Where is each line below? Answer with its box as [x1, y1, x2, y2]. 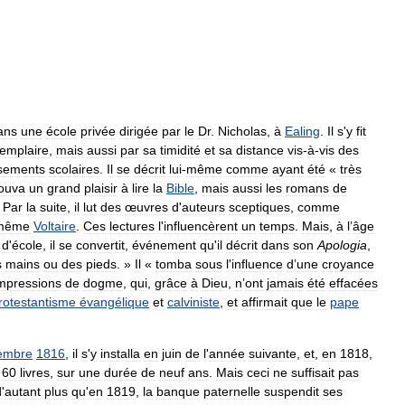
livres [20, 364, 50, 380]
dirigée [119, 123, 158, 138]
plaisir [84, 180, 118, 195]
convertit [76, 237, 125, 252]
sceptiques [229, 199, 290, 214]
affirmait [241, 294, 287, 309]
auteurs [182, 199, 225, 214]
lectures [109, 218, 155, 233]
